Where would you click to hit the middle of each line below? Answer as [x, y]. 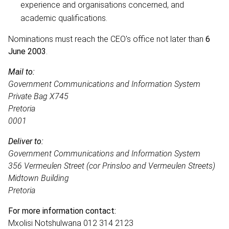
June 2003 [27, 51]
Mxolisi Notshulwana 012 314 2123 [71, 223]
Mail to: [21, 72]
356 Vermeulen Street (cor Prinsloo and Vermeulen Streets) [112, 166]
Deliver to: [26, 141]
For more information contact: [62, 211]
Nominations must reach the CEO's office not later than [107, 39]
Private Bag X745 [38, 96]
